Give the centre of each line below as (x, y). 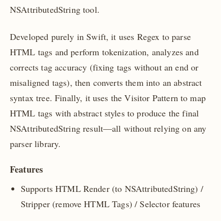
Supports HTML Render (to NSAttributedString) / (112, 188)
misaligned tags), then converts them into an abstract (106, 82)
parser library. (36, 143)
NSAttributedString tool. (55, 10)
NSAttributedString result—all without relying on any (108, 128)
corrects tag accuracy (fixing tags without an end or (104, 67)
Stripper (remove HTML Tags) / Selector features (110, 203)
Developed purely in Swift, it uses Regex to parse (100, 36)
